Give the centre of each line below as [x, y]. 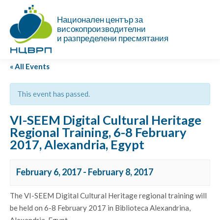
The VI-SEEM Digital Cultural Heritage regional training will [108, 195]
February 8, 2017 [121, 172]
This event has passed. [54, 94]
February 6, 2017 [49, 172]
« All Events [30, 66]
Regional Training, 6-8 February [98, 132]
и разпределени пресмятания [113, 39]
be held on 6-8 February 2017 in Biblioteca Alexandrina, [100, 207]
